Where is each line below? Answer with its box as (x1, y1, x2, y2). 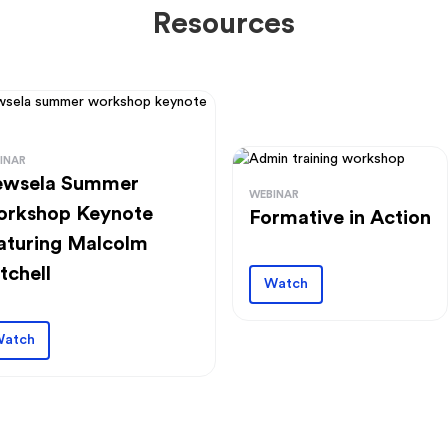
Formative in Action (248, 207, 431, 228)
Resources (153, 9, 295, 39)
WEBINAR (248, 188, 299, 200)
